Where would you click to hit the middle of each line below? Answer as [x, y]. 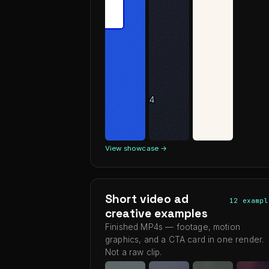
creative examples [156, 213]
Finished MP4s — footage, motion [173, 227]
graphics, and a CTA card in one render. [185, 240]
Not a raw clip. [134, 252]
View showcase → [136, 148]
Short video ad [147, 199]
